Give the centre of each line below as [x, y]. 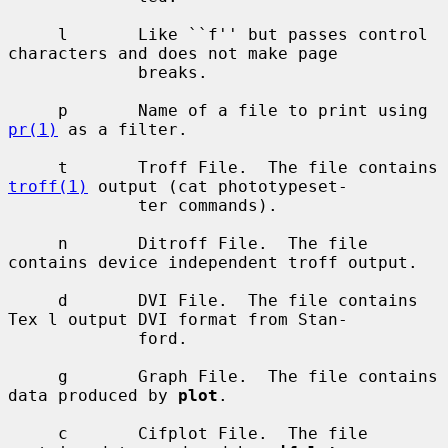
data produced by [93, 395]
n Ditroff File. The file [33, 243]
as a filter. [123, 129]
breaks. [73, 72]
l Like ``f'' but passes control [33, 34]
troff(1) [48, 186]
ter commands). [73, 205]
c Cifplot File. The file [33, 433]
